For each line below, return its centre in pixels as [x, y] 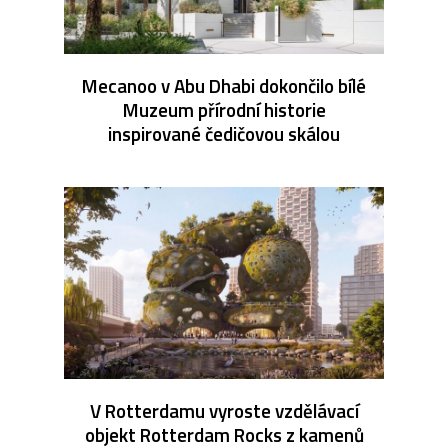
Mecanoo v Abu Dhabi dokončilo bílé [224, 85]
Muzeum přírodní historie [224, 109]
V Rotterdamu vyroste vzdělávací [224, 410]
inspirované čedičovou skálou [224, 133]
